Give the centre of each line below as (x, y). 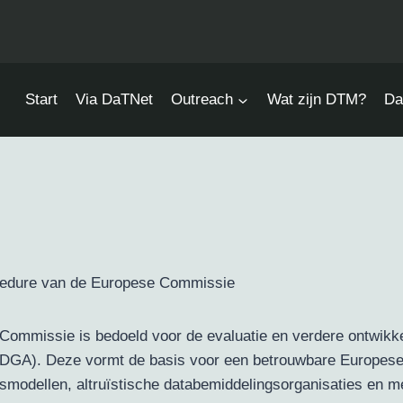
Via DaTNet (114, 100)
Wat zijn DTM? (316, 100)
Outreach (202, 100)
